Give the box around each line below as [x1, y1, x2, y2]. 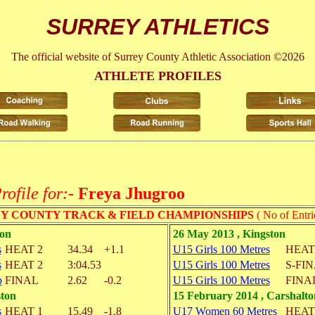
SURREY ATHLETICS [46, 14, 269, 39]
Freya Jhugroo [77, 184, 185, 202]
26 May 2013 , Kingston [172, 228, 285, 240]
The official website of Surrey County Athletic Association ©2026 [11, 51, 304, 63]
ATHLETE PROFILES [94, 69, 221, 83]
